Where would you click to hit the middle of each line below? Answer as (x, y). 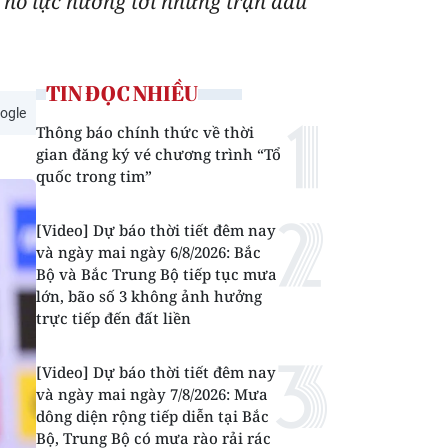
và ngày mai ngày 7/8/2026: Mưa (152, 394)
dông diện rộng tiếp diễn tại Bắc (152, 416)
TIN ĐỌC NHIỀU (122, 93)
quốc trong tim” (94, 176)
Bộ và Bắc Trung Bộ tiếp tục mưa (156, 274)
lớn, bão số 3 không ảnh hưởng (149, 296)
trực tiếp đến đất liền (113, 318)
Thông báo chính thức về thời (145, 132)
